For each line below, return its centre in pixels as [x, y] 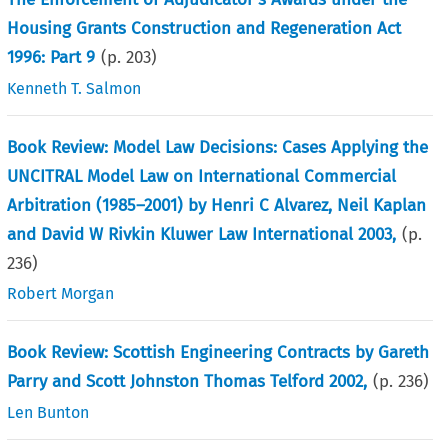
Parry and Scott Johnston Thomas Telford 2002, [187, 381]
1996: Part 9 [51, 57]
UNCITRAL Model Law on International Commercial [202, 176]
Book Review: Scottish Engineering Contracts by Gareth [218, 352]
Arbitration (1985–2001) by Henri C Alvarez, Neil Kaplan [217, 205]
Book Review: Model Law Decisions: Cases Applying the [218, 147]
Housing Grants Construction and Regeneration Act [204, 28]
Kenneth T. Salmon [74, 88]
